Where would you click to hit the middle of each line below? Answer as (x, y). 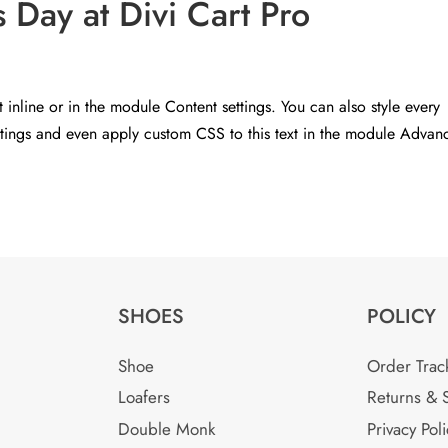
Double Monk (166, 428)
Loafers (143, 397)
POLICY (401, 316)
